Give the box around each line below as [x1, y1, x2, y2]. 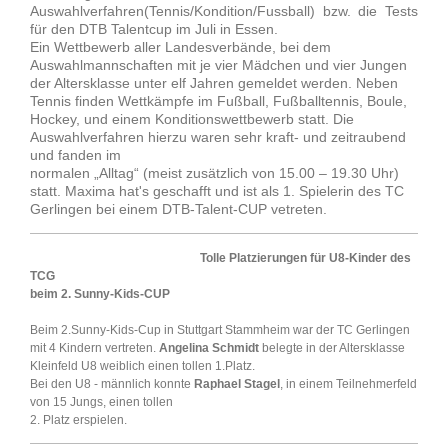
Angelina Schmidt [159, 341, 259, 356]
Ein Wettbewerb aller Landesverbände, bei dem [30, 39, 331, 56]
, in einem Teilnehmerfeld [280, 377, 417, 392]
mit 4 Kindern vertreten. [30, 341, 159, 356]
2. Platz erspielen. [30, 413, 127, 428]
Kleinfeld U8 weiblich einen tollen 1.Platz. [30, 359, 255, 374]
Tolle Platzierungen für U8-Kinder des [200, 251, 411, 266]
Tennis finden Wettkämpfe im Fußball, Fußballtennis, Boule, [30, 93, 407, 110]
